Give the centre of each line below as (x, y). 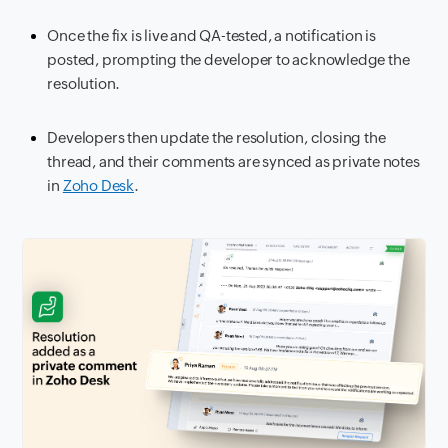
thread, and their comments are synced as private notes (233, 161)
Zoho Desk (98, 185)
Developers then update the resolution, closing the (216, 137)
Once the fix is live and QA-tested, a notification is (211, 35)
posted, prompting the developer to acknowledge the (228, 59)
